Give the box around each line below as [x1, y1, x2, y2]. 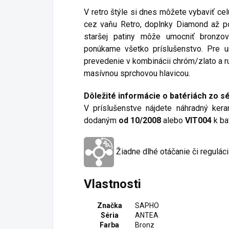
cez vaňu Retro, [84, 19, 145, 29]
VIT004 [185, 115, 212, 125]
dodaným [84, 115, 119, 125]
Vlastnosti [84, 176, 141, 191]
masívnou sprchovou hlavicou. [84, 68, 190, 78]
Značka [97, 201, 122, 210]
